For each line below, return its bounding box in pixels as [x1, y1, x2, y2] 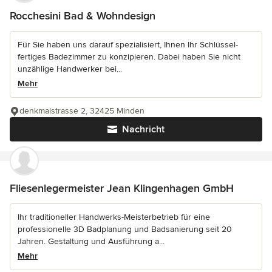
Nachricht [122, 123, 165, 135]
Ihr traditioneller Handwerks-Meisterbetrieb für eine [18, 211, 210, 222]
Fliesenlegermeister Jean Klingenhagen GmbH [10, 181, 234, 195]
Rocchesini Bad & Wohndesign [10, 8, 155, 22]
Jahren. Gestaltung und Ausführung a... [18, 236, 165, 246]
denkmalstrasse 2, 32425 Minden [19, 105, 144, 116]
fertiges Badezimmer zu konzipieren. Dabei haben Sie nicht [18, 51, 240, 62]
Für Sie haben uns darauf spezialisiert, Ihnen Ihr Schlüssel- [18, 39, 238, 50]
